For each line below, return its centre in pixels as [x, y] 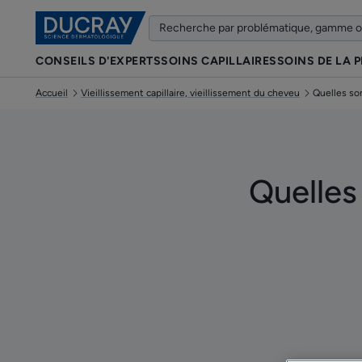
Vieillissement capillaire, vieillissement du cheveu [190, 93]
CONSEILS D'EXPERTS [98, 61]
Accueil [52, 93]
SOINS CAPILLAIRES [219, 61]
